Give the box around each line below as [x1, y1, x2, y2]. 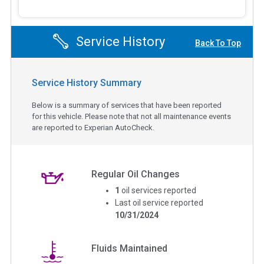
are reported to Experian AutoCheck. [32, 123, 154, 132]
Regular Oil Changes [91, 168, 180, 180]
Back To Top [195, 38, 241, 48]
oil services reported [121, 185, 197, 195]
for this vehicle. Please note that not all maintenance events [32, 111, 231, 121]
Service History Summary [32, 77, 141, 88]
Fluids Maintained [91, 242, 168, 254]
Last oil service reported [115, 197, 204, 207]
